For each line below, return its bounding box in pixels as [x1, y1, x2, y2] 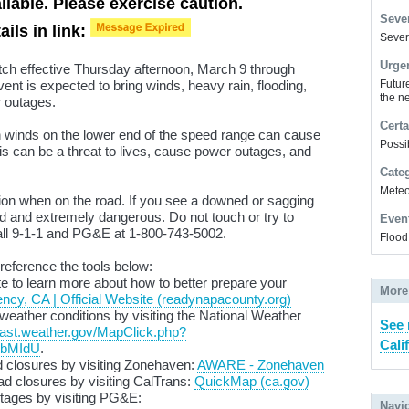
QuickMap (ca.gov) [194, 373, 309, 389]
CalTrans [133, 373, 187, 389]
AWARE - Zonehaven [197, 357, 324, 372]
